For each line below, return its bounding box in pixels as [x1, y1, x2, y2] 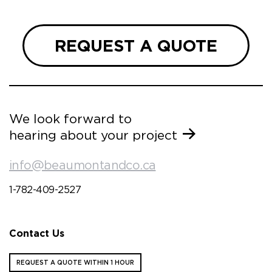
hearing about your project [9, 127, 177, 143]
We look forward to [9, 110, 132, 126]
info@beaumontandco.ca [9, 157, 156, 172]
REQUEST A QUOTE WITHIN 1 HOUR [16, 258, 134, 266]
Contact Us [9, 227, 64, 239]
